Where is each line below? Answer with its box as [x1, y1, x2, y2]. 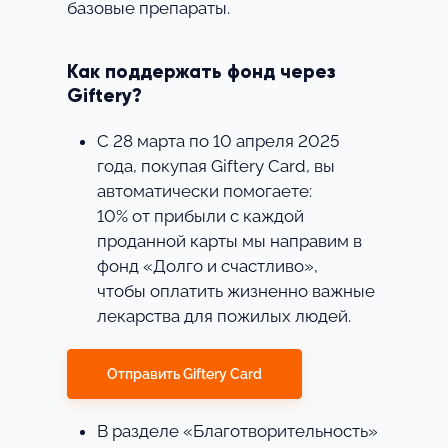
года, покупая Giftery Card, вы [96, 156, 335, 177]
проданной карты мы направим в [96, 231, 362, 252]
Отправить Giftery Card [106, 365, 262, 382]
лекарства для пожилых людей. [96, 306, 351, 327]
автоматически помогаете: [96, 181, 312, 202]
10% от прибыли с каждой [96, 206, 304, 227]
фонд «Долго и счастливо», [96, 256, 318, 277]
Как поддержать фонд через [66, 63, 336, 83]
